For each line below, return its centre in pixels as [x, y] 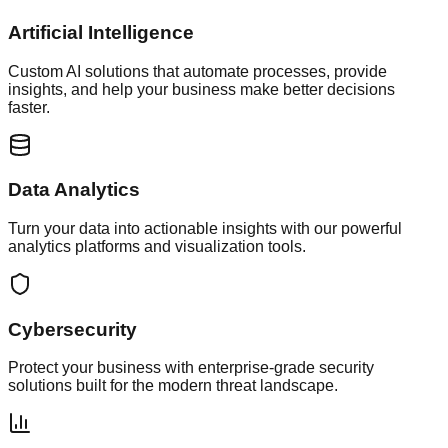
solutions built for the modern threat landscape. [173, 386]
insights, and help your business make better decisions [201, 89]
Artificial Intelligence [101, 32]
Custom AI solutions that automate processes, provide [197, 71]
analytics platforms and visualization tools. [157, 246]
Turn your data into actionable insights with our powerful [205, 228]
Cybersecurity [72, 329]
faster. [29, 107]
